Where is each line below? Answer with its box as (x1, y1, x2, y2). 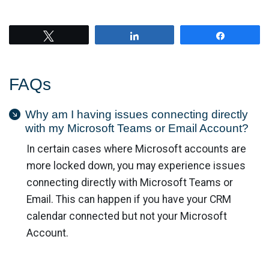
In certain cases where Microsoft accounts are (26, 142, 246, 155)
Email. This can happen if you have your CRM (26, 193, 231, 205)
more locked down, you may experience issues (26, 159, 246, 172)
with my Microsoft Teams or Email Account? (25, 121, 249, 134)
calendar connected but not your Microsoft (26, 210, 227, 222)
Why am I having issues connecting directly (25, 107, 248, 121)
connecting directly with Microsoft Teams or (26, 176, 233, 189)
